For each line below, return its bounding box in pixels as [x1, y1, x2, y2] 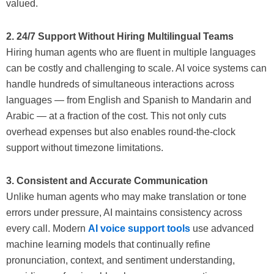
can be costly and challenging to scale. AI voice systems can [6, 63, 267, 74]
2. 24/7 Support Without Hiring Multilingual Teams [6, 31, 234, 42]
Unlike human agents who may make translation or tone [6, 191, 246, 202]
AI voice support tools [88, 223, 190, 234]
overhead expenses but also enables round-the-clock [6, 127, 235, 138]
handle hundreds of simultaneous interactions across [6, 79, 234, 90]
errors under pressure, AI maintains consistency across [6, 207, 242, 218]
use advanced [190, 223, 254, 234]
